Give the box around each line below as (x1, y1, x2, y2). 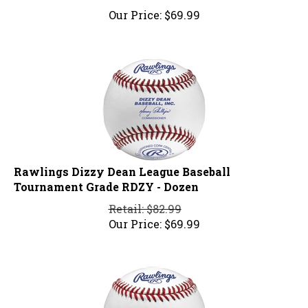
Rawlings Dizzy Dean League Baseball (14, 158, 230, 173)
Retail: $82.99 (108, 195, 181, 210)
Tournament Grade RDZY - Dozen (14, 173, 199, 188)
